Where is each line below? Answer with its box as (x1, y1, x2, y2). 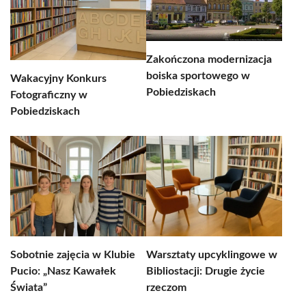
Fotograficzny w (10, 89, 87, 100)
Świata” (10, 282, 47, 293)
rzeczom (146, 282, 186, 293)
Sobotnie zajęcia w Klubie (10, 249, 135, 260)
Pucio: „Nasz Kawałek (10, 266, 116, 277)
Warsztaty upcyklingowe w (146, 249, 277, 260)
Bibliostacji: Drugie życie (146, 266, 265, 277)
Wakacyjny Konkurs (10, 73, 107, 84)
